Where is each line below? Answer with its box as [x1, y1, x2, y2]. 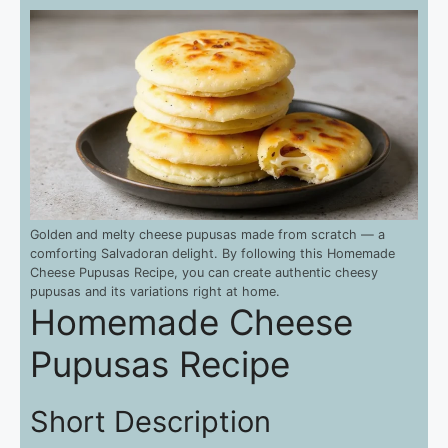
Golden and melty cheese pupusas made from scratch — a [30, 226, 385, 242]
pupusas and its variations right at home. [30, 283, 280, 299]
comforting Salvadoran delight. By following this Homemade [30, 245, 395, 261]
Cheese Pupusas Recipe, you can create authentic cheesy [30, 264, 378, 280]
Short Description [30, 403, 271, 439]
